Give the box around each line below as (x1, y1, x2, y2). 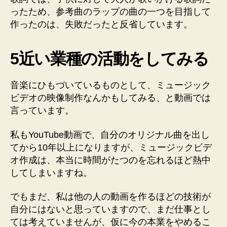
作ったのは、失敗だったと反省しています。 (10, 19, 193, 30)
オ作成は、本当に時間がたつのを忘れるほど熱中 (10, 155, 211, 165)
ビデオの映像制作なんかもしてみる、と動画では (10, 93, 211, 103)
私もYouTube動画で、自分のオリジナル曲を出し (10, 129, 210, 140)
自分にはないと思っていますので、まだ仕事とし (10, 204, 211, 215)
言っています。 (10, 105, 74, 116)
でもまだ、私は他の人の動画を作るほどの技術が (10, 192, 211, 202)
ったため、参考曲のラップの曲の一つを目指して (10, 7, 211, 17)
